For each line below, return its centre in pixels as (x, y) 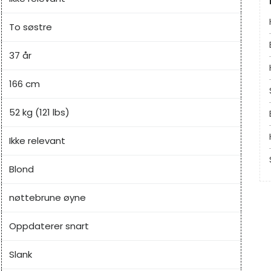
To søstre (31, 27)
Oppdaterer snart (49, 226)
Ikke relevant (37, 141)
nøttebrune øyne (47, 198)
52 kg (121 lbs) (39, 113)
